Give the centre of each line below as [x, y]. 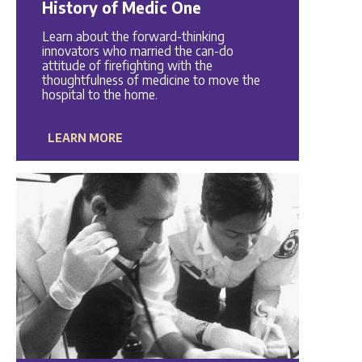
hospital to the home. [99, 94]
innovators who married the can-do [137, 51]
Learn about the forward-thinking [133, 36]
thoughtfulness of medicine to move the [151, 80]
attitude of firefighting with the [127, 65]
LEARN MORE [86, 138]
